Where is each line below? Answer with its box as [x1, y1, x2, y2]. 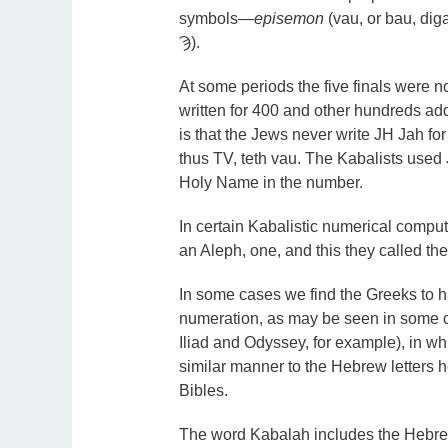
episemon [253, 10, 324, 28]
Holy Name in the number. [178, 174, 363, 192]
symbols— [178, 10, 254, 28]
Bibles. [178, 382, 228, 400]
